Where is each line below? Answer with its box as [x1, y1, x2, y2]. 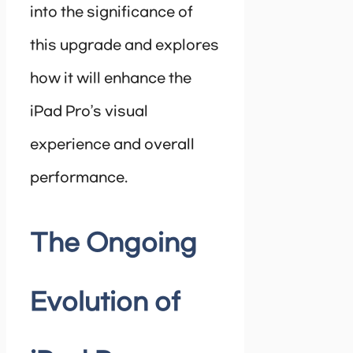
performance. [30, 169, 128, 186]
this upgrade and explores [30, 37, 219, 54]
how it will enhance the [30, 70, 191, 87]
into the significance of [30, 4, 193, 20]
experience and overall [30, 136, 195, 153]
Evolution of [30, 288, 180, 317]
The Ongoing [30, 229, 197, 258]
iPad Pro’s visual [30, 103, 148, 120]
